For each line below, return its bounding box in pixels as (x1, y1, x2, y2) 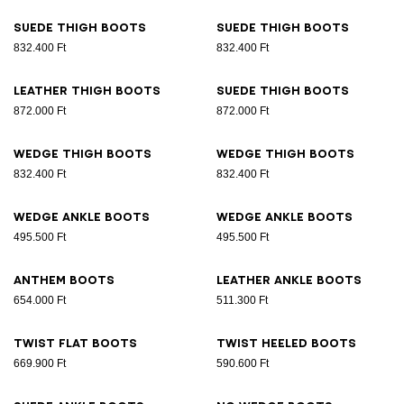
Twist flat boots (14, 337, 137, 350)
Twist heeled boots (216, 337, 356, 350)
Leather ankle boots (216, 274, 362, 287)
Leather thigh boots (14, 85, 161, 97)
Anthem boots (14, 274, 115, 287)
